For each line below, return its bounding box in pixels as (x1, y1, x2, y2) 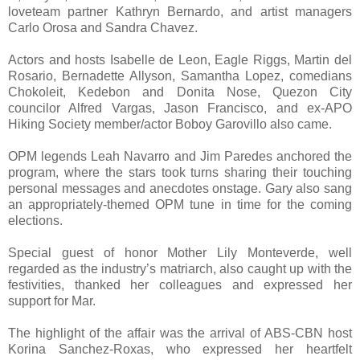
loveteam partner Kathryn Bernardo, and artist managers (8, 5, 352, 19)
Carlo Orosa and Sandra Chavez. (8, 21, 198, 35)
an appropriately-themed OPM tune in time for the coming (8, 198, 352, 212)
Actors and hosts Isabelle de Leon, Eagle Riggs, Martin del (8, 53, 352, 67)
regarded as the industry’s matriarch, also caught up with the (8, 262, 352, 276)
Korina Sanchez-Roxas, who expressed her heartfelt (8, 342, 352, 357)
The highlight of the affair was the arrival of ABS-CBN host (8, 326, 352, 341)
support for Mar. (8, 294, 96, 309)
